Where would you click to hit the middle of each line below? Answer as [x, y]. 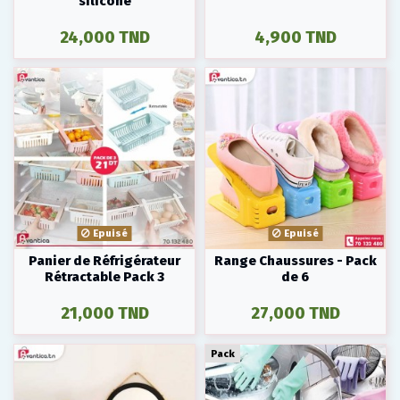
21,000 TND [104, 313]
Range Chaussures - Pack [295, 261]
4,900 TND [295, 37]
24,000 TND [104, 37]
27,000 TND [295, 313]
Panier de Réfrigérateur [105, 261]
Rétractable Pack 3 [105, 277]
